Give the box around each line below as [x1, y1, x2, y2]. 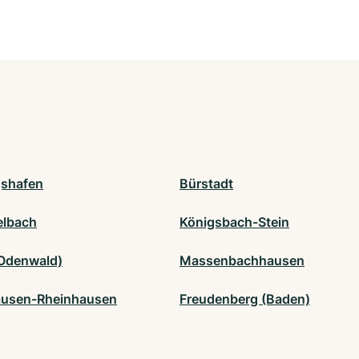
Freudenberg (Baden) [179, 291, 310, 308]
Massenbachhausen [179, 252, 305, 269]
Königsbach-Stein [179, 214, 289, 231]
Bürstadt [179, 175, 233, 192]
